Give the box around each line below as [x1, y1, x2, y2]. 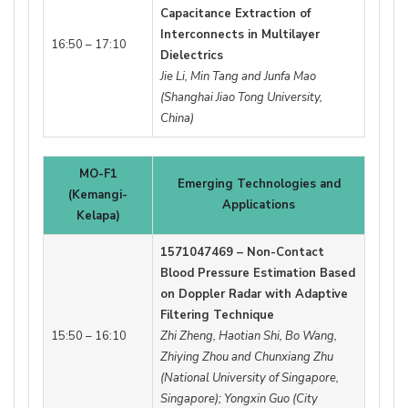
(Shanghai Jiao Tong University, [160, 88, 322, 106]
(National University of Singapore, [160, 369, 339, 386]
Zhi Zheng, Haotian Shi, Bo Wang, [160, 327, 337, 344]
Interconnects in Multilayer [160, 25, 320, 43]
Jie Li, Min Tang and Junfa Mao [160, 67, 316, 85]
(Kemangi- [68, 186, 127, 203]
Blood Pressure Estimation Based [160, 264, 355, 281]
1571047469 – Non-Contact [160, 243, 324, 260]
